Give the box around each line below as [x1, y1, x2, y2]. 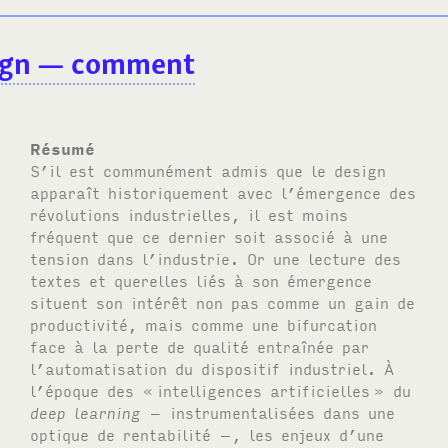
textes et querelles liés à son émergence [30, 269, 373, 290]
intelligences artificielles [157, 379, 371, 400]
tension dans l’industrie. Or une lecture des [30, 247, 402, 268]
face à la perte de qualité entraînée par [30, 335, 370, 356]
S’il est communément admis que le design [30, 159, 387, 180]
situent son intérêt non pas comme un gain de [30, 291, 416, 312]
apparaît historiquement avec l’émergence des [30, 181, 417, 202]
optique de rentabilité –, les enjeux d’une [30, 423, 385, 444]
